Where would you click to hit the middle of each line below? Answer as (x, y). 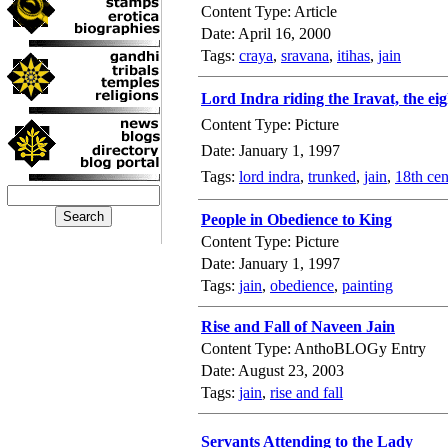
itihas (353, 55)
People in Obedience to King (296, 219)
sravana (305, 55)
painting (367, 285)
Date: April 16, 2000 (266, 33)
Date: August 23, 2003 (272, 370)
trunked (332, 176)
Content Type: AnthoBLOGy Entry (313, 348)
